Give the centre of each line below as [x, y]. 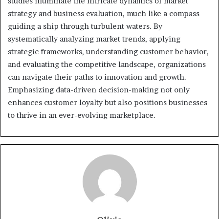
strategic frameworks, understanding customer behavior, [108, 51]
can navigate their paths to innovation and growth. [97, 77]
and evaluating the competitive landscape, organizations [107, 64]
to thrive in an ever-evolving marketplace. [82, 115]
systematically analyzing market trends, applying [94, 39]
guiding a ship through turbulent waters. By [85, 26]
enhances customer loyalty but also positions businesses [108, 102]
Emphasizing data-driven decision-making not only [99, 89]
